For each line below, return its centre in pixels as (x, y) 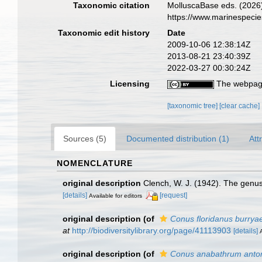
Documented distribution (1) (178, 138)
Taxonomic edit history (104, 32)
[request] (173, 195)
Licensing (130, 83)
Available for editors (116, 195)
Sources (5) (85, 138)
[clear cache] (240, 106)
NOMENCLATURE (95, 163)
